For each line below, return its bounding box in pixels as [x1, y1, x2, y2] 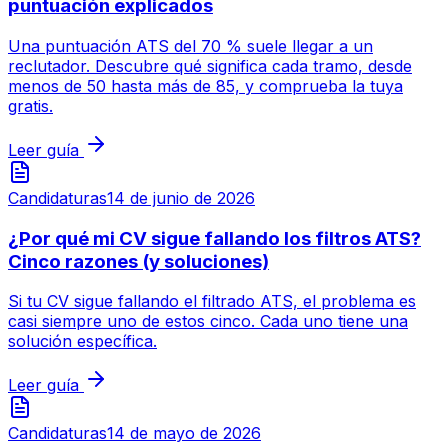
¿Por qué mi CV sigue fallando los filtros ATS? [8, 226, 421, 250]
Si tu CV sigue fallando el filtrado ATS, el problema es [8, 291, 416, 312]
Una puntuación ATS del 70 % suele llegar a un [8, 36, 373, 56]
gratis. [8, 96, 53, 116]
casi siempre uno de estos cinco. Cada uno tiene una [8, 311, 408, 332]
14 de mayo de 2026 [107, 423, 261, 444]
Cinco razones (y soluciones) [8, 249, 269, 273]
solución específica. [8, 331, 157, 352]
